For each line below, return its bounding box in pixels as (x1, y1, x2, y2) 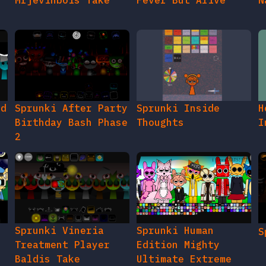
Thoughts (136, 116, 184, 129)
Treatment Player (15, 239, 110, 251)
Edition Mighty (136, 239, 220, 251)
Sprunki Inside (136, 102, 220, 115)
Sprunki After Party (15, 102, 128, 115)
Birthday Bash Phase (15, 116, 128, 129)
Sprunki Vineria (15, 224, 104, 237)
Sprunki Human (136, 224, 214, 237)
